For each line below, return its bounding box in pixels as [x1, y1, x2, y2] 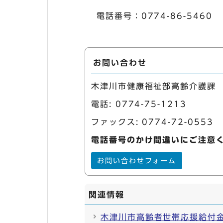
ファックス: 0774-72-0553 [91, 118, 214, 126]
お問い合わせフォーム [97, 157, 177, 164]
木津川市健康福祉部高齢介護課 [91, 82, 216, 90]
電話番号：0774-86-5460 [97, 12, 213, 20]
